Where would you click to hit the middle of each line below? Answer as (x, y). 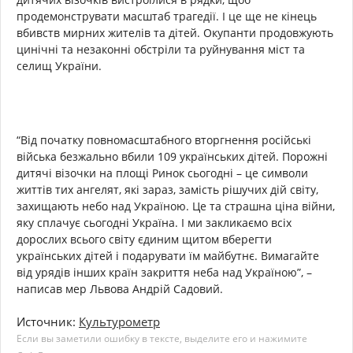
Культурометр (119, 322)
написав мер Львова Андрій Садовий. (123, 289)
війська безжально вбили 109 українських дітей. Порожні (172, 157)
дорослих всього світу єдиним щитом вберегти (144, 240)
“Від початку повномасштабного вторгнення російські (164, 140)
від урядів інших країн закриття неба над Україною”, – (164, 273)
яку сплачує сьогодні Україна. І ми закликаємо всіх (154, 223)
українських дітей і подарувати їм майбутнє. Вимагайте (168, 256)
